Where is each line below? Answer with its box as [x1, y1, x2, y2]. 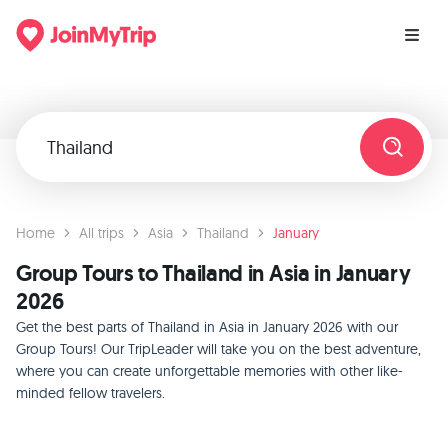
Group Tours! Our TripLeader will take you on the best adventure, [16, 340, 421, 358]
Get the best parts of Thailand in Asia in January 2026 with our [16, 318, 398, 336]
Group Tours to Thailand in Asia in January [16, 259, 411, 288]
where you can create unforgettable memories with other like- [16, 362, 403, 380]
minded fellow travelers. [16, 384, 165, 402]
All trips [79, 224, 124, 242]
